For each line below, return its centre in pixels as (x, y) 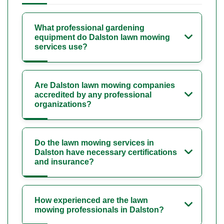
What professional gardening (89, 28)
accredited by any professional (93, 95)
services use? (61, 47)
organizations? (63, 104)
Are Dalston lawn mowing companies (105, 85)
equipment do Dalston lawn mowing (102, 37)
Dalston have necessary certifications (106, 152)
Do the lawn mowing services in (94, 143)
